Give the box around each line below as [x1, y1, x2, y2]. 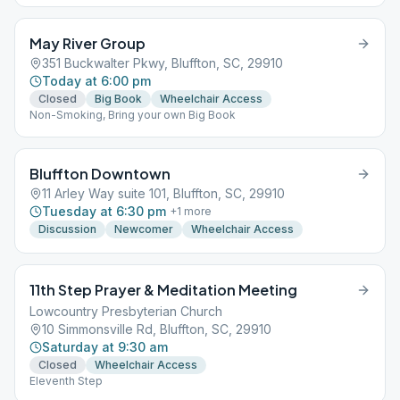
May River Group [29, 34, 146, 53]
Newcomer [114, 222, 173, 236]
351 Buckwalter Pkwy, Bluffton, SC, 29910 [42, 55, 283, 71]
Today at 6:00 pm [42, 73, 151, 88]
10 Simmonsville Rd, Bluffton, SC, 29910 [42, 321, 271, 337]
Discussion [38, 222, 96, 236]
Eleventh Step [29, 374, 103, 387]
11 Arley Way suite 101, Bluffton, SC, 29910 [42, 186, 285, 201]
